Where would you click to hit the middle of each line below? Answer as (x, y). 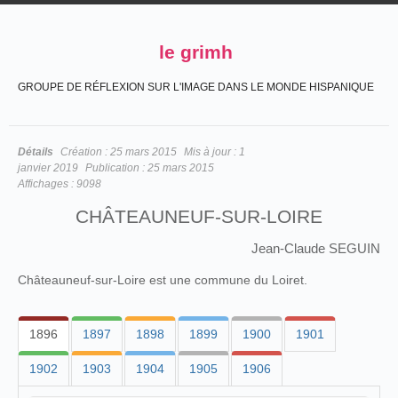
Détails (36, 152)
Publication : (116, 168)
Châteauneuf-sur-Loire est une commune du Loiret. (163, 280)
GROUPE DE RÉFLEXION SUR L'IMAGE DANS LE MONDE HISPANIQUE (196, 87)
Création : (85, 152)
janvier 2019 (48, 168)
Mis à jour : (211, 152)
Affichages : (47, 184)
